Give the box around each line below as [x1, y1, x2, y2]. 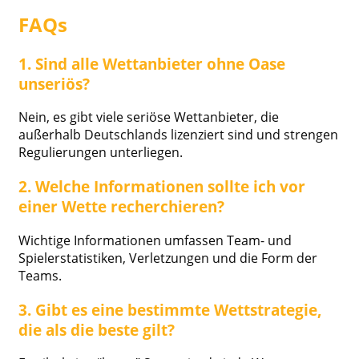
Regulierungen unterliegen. [18, 143, 183, 162]
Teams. [18, 266, 62, 284]
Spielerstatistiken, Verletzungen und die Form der [18, 248, 317, 267]
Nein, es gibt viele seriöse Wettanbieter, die [18, 108, 279, 127]
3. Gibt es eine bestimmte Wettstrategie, [18, 299, 322, 320]
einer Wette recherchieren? [18, 196, 224, 217]
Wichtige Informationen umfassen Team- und [18, 231, 292, 249]
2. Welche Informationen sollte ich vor [18, 176, 305, 197]
